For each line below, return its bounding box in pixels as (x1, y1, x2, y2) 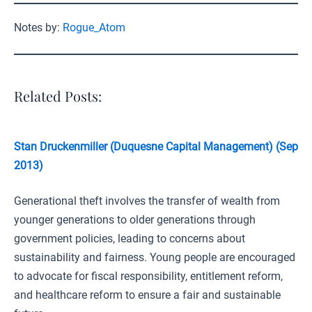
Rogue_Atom (63, 21, 125, 34)
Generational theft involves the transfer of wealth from (14, 194, 280, 208)
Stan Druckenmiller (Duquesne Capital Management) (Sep (14, 140, 298, 153)
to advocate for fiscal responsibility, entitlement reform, (14, 270, 283, 283)
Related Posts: (14, 86, 102, 105)
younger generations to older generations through (14, 213, 256, 226)
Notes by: (14, 21, 63, 34)
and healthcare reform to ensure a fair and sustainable (14, 288, 281, 302)
